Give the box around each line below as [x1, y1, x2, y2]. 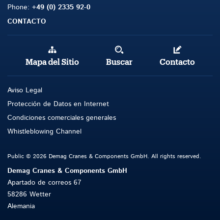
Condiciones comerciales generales [7, 113, 116, 123]
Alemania [7, 201, 35, 212]
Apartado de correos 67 [7, 178, 82, 188]
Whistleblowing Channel [7, 127, 82, 137]
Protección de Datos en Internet [7, 99, 109, 110]
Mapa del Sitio [25, 58, 79, 67]
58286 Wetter [7, 190, 51, 200]
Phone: [7, 2, 29, 13]
